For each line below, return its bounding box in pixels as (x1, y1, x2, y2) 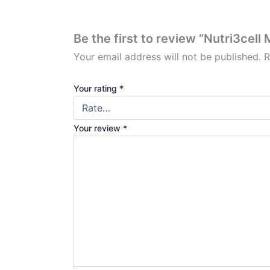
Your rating (74, 83, 119, 93)
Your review (74, 122, 123, 133)
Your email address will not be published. (74, 50, 261, 63)
